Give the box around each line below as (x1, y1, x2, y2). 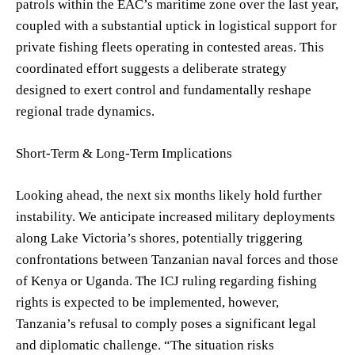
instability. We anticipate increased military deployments (16, 208, 335, 224)
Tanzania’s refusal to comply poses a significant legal (16, 315, 316, 331)
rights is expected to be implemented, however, (16, 294, 279, 310)
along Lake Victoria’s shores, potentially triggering (16, 230, 303, 246)
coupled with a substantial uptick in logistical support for (16, 17, 337, 33)
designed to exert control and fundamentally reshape (16, 82, 311, 97)
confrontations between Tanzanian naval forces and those (16, 251, 338, 267)
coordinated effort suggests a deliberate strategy (16, 60, 287, 76)
